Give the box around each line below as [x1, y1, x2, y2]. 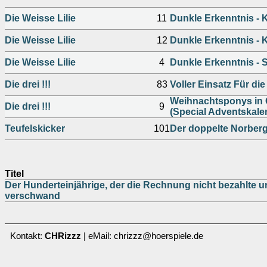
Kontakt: [10, 231, 45, 241]
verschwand [5, 191, 60, 201]
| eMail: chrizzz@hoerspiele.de [81, 231, 203, 241]
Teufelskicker [5, 123, 65, 133]
